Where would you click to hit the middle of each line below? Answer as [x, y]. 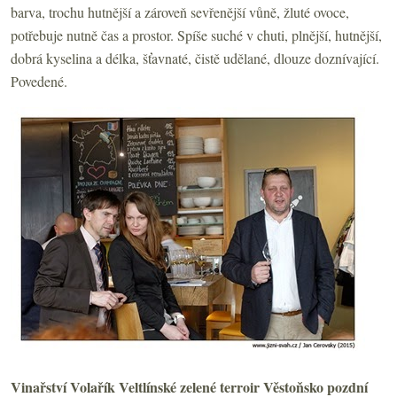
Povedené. [39, 81]
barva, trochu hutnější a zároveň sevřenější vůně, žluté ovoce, [180, 12]
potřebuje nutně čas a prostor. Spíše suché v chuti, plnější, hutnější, [196, 35]
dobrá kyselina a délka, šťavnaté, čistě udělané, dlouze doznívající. [195, 58]
